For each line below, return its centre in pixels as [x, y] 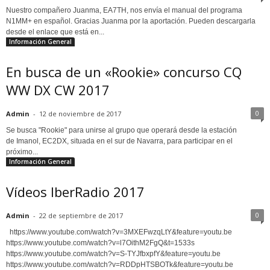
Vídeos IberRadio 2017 [75, 192]
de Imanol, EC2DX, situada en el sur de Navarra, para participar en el [119, 141]
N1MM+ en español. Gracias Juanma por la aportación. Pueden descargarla [131, 21]
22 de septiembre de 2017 [81, 216]
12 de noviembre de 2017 [80, 114]
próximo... [22, 152]
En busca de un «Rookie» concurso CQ [124, 72]
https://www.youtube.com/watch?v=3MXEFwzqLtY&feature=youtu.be [123, 232]
